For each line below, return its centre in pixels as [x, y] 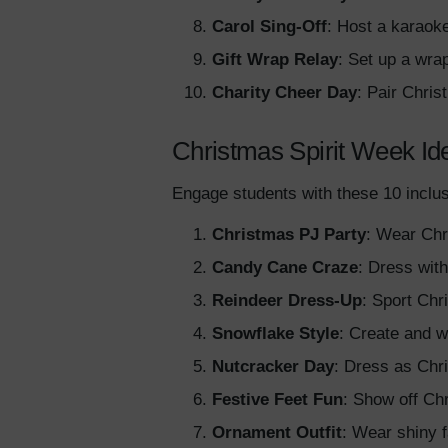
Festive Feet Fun [277, 400]
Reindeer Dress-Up [287, 301]
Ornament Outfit [277, 433]
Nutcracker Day [273, 367]
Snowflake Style [275, 334]
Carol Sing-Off [269, 27]
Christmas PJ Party [289, 235]
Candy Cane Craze [285, 268]
